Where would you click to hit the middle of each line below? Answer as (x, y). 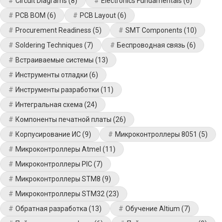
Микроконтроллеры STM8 (58, 179)
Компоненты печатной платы (63, 119)
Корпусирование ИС (48, 134)
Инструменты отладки (52, 75)
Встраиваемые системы (55, 60)
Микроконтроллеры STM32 (60, 194)
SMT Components (154, 30)
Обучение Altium (153, 209)
